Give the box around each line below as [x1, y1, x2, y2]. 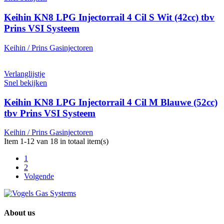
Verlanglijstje [4, 69, 45, 78]
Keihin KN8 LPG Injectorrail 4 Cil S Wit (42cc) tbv [4, 12, 214, 23]
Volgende [24, 172, 54, 181]
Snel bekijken [4, 78, 47, 87]
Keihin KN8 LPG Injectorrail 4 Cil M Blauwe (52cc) [4, 96, 217, 107]
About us [4, 208, 35, 217]
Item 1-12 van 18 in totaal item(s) [4, 137, 108, 146]
